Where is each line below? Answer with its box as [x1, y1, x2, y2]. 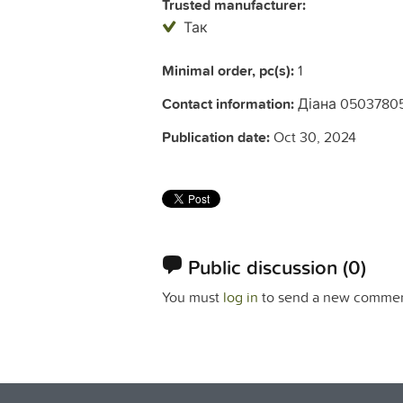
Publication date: [162, 127, 270, 148]
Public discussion [188, 253, 343, 282]
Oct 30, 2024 [270, 127, 356, 148]
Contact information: [162, 94, 294, 115]
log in [223, 286, 258, 307]
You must [162, 286, 223, 307]
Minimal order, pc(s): [162, 60, 294, 82]
